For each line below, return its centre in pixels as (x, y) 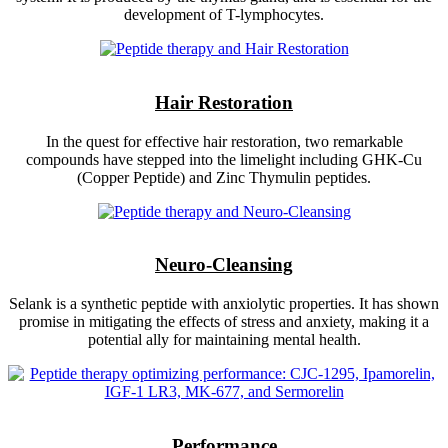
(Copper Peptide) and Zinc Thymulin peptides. (224, 177)
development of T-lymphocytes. (224, 15)
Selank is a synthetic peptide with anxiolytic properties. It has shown (224, 304)
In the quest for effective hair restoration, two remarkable (224, 141)
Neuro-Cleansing (224, 265)
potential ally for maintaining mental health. (224, 340)
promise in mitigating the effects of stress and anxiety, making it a (224, 322)
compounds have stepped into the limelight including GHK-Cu (224, 159)
